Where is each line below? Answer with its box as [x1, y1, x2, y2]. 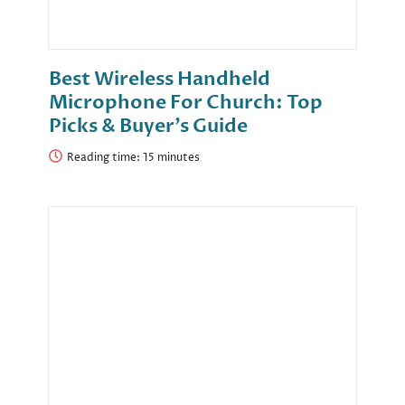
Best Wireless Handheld [49, 66, 270, 93]
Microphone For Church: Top [49, 89, 323, 117]
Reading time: [67, 150, 143, 166]
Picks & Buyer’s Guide [49, 113, 248, 140]
